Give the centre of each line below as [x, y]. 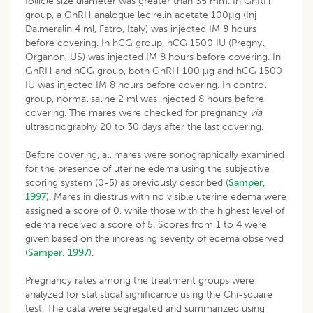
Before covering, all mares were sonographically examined [155, 154]
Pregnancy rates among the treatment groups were [140, 280]
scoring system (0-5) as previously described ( [127, 182]
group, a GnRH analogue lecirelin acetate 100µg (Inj [141, 15]
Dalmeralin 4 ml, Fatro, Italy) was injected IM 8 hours [141, 29]
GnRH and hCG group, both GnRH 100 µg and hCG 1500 [154, 71]
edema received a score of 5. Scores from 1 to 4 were [146, 224]
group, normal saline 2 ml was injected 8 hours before [145, 99]
